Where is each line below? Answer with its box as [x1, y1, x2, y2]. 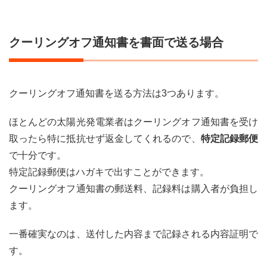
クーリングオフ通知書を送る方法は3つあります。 [9, 88, 224, 98]
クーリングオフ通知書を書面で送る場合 [9, 35, 223, 49]
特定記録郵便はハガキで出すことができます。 [9, 166, 209, 177]
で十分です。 [9, 150, 66, 160]
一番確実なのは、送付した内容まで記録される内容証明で [9, 228, 258, 239]
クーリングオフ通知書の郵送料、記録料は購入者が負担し [9, 183, 258, 194]
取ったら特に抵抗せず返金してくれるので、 [9, 133, 201, 144]
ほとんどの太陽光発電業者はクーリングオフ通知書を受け [9, 116, 258, 127]
